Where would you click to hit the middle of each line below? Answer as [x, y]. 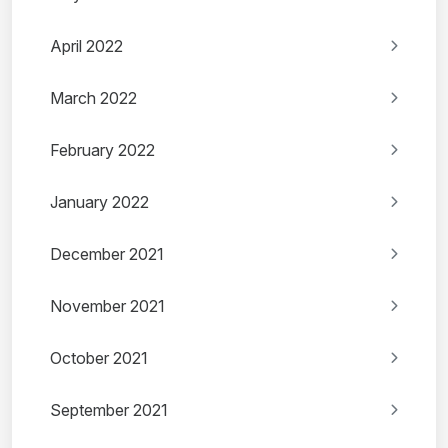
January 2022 [99, 202]
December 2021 [107, 254]
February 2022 [102, 150]
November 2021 [107, 306]
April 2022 [86, 46]
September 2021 [109, 410]
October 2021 [99, 358]
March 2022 [93, 98]
